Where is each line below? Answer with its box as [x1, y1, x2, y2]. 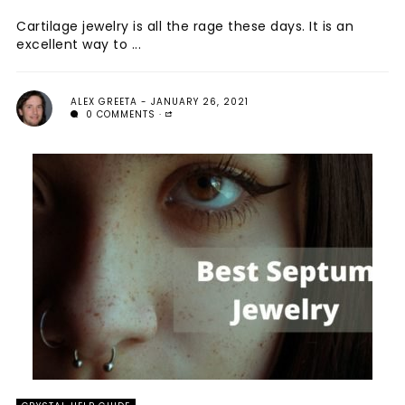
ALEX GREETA [71, 95, 137, 108]
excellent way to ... [16, 35, 141, 53]
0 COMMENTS [82, 108, 155, 121]
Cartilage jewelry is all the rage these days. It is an [16, 17, 353, 35]
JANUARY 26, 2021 [151, 95, 249, 108]
